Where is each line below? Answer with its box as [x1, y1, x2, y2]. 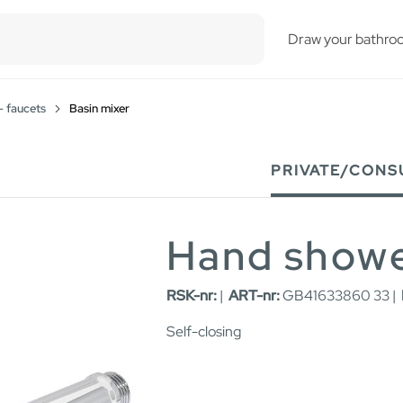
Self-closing [166, 322, 241, 342]
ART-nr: [228, 286, 280, 306]
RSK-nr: [166, 286, 217, 306]
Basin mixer [69, 100, 130, 116]
